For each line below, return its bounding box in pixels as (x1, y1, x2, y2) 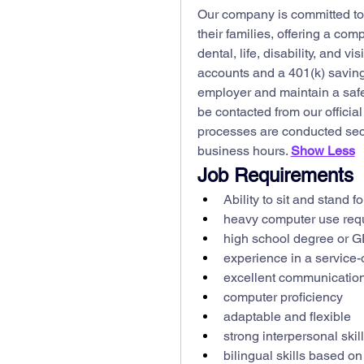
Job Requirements (197, 164, 353, 187)
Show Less (290, 143, 355, 159)
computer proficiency (223, 289, 343, 305)
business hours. (197, 143, 291, 159)
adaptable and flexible (223, 309, 351, 325)
